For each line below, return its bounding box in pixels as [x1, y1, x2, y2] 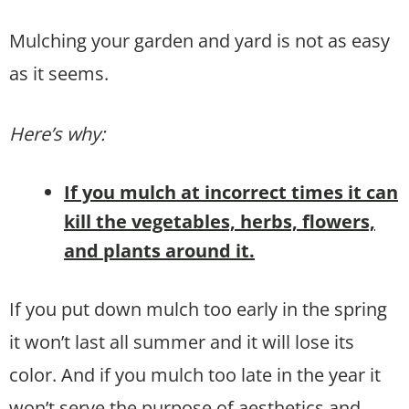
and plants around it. [64, 237, 255, 263]
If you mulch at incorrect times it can [64, 179, 398, 204]
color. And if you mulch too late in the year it [9, 362, 381, 387]
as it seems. [9, 60, 109, 86]
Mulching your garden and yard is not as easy [9, 27, 390, 53]
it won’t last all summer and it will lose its [9, 329, 354, 354]
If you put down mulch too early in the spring [9, 296, 387, 321]
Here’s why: [9, 121, 105, 146]
